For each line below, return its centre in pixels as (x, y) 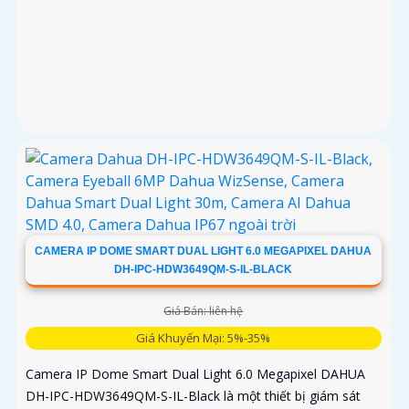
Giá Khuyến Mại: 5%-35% (204, 337)
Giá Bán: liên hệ (204, 310)
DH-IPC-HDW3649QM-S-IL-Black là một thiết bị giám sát (193, 395)
